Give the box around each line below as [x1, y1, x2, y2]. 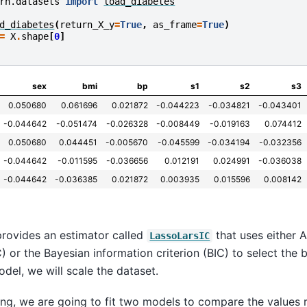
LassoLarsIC [149, 230, 210, 242]
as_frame [153, 19, 197, 31]
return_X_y [60, 19, 115, 31]
